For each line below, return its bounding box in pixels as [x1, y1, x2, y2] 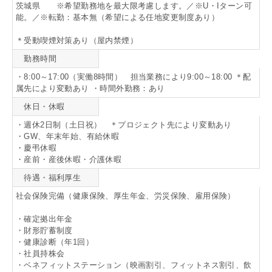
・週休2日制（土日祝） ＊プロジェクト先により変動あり [16, 120, 232, 130]
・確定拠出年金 [16, 214, 73, 224]
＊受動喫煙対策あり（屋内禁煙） [16, 36, 138, 46]
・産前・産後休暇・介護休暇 [16, 155, 122, 165]
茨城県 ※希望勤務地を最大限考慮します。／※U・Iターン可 [16, 1, 252, 11]
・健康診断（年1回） [16, 237, 93, 247]
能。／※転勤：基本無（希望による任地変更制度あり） [16, 13, 219, 22]
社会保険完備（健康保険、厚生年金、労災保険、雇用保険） [16, 191, 236, 201]
